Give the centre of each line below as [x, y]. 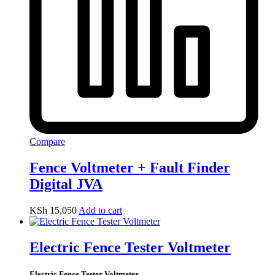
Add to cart [100, 210]
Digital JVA [66, 184]
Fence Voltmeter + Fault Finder [130, 167]
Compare [47, 141]
